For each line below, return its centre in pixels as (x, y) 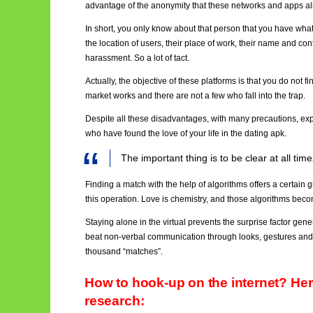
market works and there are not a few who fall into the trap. (195, 96)
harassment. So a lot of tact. (137, 58)
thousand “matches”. (124, 251)
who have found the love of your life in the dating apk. (186, 134)
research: (115, 301)
